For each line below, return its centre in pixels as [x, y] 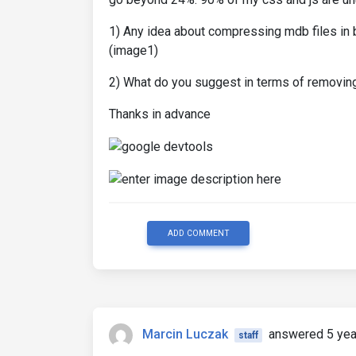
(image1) [133, 50]
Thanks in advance [160, 114]
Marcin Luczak [185, 334]
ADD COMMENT [198, 233]
